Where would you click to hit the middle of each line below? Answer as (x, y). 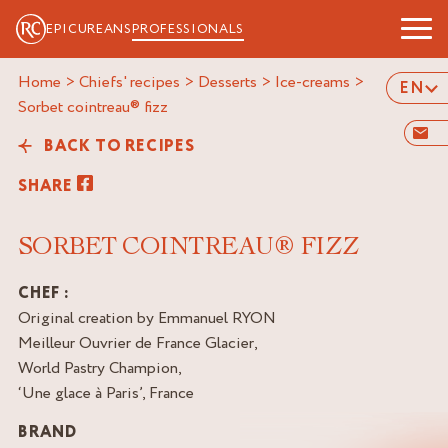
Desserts (227, 82)
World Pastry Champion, (100, 368)
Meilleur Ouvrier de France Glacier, (138, 343)
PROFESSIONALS (187, 29)
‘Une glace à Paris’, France (106, 393)
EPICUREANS (89, 29)
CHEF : (44, 293)
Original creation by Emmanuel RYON (147, 318)
